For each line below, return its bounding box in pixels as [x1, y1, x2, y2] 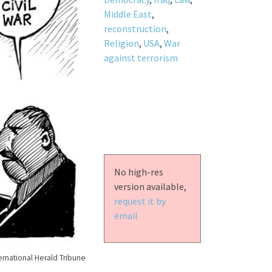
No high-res [114, 165, 163, 178]
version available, [114, 180, 186, 192]
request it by [114, 194, 166, 207]
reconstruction [103, 22, 166, 35]
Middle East [103, 7, 152, 20]
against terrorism [103, 51, 178, 64]
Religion [103, 36, 139, 49]
